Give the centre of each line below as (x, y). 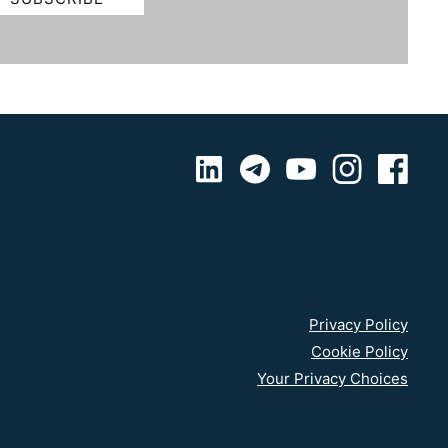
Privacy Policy (358, 324)
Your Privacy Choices (332, 378)
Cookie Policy (359, 351)
